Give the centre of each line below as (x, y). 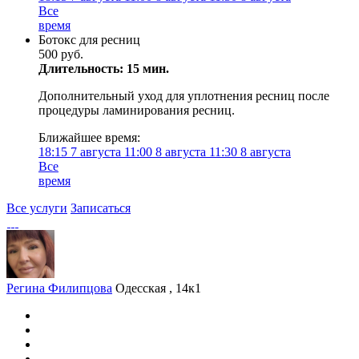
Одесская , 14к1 (158, 288)
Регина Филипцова (59, 288)
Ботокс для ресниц (89, 40)
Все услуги (37, 208)
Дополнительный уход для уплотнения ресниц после (184, 96)
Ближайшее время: (89, 137)
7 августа (96, 152)
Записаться (101, 208)
